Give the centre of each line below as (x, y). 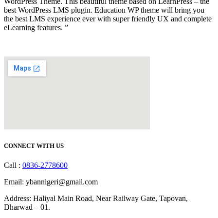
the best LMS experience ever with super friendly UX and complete (108, 19)
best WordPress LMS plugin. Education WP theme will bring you (104, 10)
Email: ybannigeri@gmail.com (51, 182)
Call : (13, 165)
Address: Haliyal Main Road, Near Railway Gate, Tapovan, (96, 198)
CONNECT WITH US (34, 146)
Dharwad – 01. (27, 207)
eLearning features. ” (36, 28)
